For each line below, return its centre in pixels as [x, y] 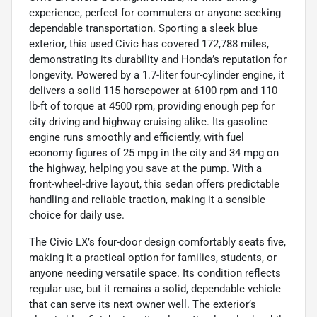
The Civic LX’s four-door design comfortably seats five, [157, 242]
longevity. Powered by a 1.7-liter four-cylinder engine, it [157, 75]
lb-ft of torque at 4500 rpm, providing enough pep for [152, 106]
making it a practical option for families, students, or [153, 258]
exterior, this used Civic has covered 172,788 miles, [149, 44]
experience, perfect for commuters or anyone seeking [155, 13]
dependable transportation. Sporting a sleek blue [143, 29]
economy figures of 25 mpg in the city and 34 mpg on [154, 153]
